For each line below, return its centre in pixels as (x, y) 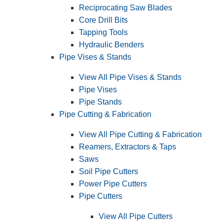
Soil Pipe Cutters (109, 171)
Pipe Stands (100, 102)
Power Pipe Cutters (113, 184)
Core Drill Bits (103, 20)
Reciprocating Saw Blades (126, 7)
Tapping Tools (103, 32)
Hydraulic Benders (111, 44)
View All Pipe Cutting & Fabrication (140, 134)
